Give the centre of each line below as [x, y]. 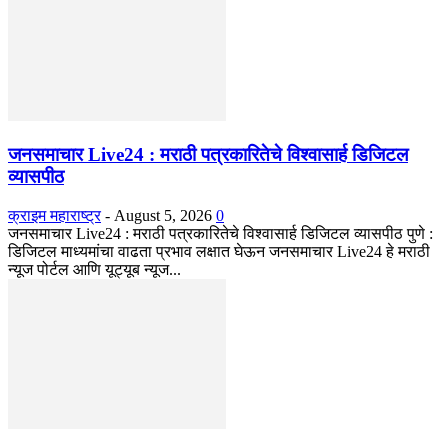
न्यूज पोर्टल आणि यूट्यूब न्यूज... [94, 269]
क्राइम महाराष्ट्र [54, 215]
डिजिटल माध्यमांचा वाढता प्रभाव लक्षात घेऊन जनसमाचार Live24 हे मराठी [219, 251]
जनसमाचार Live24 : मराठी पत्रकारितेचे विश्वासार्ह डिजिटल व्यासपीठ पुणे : [220, 233]
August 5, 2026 [163, 215]
